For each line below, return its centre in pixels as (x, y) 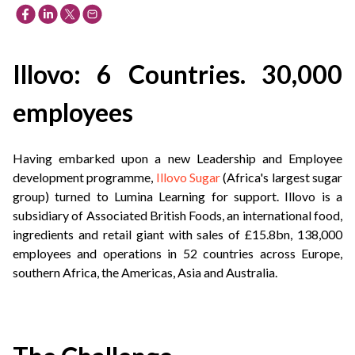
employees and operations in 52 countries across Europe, (177, 253)
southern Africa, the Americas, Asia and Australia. (145, 272)
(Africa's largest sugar (282, 177)
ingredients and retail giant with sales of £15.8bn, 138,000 (177, 234)
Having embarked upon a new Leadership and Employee (177, 158)
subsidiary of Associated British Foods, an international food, (177, 215)
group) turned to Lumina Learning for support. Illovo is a (177, 196)
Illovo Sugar (188, 177)
